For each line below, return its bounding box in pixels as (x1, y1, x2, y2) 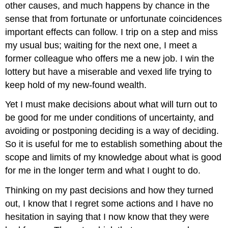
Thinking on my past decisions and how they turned (5, 185, 214, 196)
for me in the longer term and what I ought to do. (5, 165, 201, 176)
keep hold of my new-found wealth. (5, 79, 147, 90)
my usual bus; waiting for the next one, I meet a (5, 40, 197, 50)
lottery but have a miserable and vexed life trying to (5, 66, 212, 77)
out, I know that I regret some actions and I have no (5, 198, 214, 209)
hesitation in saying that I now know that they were (5, 212, 210, 222)
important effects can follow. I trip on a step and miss (5, 26, 218, 37)
